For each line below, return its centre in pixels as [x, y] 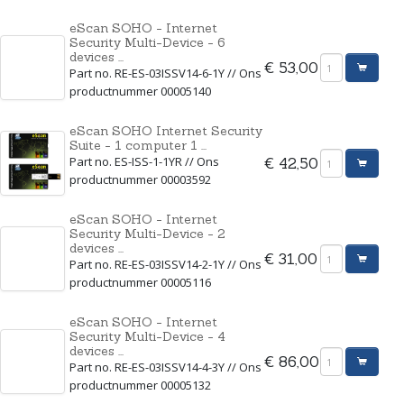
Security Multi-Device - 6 [147, 42]
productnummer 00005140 [140, 91]
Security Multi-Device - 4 [147, 336]
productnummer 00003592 [140, 179]
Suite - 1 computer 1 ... [138, 145]
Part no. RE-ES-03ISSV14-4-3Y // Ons [165, 367]
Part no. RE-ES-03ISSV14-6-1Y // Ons [165, 73]
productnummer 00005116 [140, 282]
